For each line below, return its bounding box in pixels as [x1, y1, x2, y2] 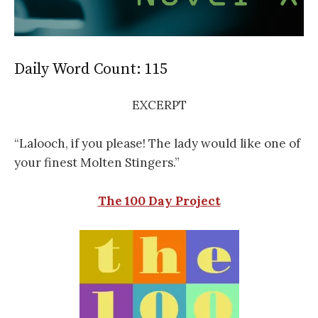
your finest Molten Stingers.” [14, 155, 180, 171]
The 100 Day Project [97, 193, 221, 209]
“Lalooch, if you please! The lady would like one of [14, 136, 300, 152]
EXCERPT [131, 97, 187, 113]
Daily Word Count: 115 [14, 60, 168, 79]
